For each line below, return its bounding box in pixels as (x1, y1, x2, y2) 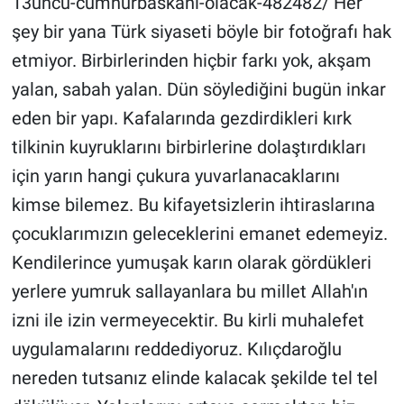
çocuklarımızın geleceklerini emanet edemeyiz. (11, 223, 388, 245)
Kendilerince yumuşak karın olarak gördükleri (11, 252, 372, 274)
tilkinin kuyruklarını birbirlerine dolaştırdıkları (11, 136, 366, 159)
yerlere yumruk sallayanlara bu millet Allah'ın (11, 280, 368, 303)
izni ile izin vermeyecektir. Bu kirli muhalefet (11, 309, 364, 332)
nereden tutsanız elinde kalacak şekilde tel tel (11, 367, 378, 390)
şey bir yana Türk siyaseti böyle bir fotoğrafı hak (11, 21, 391, 43)
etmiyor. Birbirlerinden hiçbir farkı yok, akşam (11, 50, 372, 72)
